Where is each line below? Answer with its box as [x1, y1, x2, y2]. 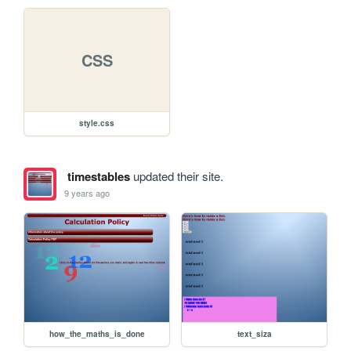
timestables [67, 168, 130, 186]
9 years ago [64, 186, 110, 199]
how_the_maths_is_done [49, 327, 145, 339]
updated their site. [129, 168, 223, 185]
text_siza [237, 327, 272, 339]
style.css [79, 118, 115, 129]
